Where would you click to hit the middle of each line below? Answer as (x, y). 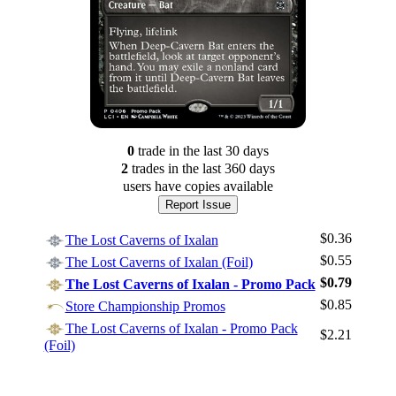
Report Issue (198, 204)
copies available (228, 186)
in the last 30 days (217, 150)
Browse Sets (198, 369)
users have (152, 186)
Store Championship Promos (145, 306)
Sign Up (198, 344)
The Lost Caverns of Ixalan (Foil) (159, 262)
